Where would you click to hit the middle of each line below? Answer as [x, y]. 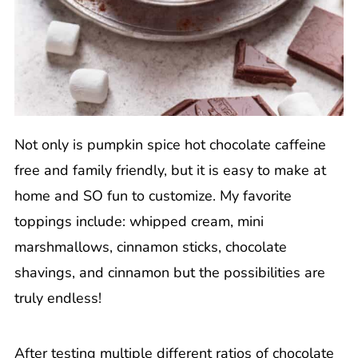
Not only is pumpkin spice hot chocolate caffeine [170, 144]
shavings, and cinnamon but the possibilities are [169, 272]
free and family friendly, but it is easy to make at [170, 170]
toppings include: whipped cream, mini [139, 221]
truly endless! [58, 298]
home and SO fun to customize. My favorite [153, 195]
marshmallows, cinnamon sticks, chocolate [150, 247]
